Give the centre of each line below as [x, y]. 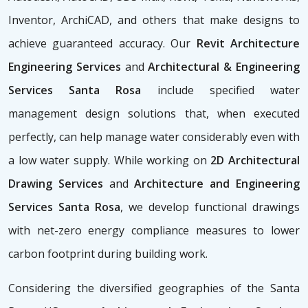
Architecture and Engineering [214, 184]
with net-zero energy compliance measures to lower [154, 231]
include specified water [221, 90]
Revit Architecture [248, 44]
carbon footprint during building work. [108, 254]
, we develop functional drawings [210, 207]
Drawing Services [59, 184]
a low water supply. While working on [110, 161]
